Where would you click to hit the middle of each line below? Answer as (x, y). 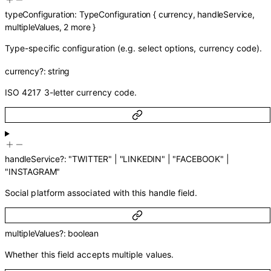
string (59, 71)
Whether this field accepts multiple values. (90, 255)
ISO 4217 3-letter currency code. (71, 93)
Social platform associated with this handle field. (101, 192)
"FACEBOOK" (198, 158)
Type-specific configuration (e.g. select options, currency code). (134, 48)
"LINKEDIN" (142, 158)
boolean (83, 233)
